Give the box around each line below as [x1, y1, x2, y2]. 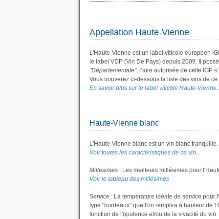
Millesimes [89, 167, 118, 174]
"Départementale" [89, 67, 136, 74]
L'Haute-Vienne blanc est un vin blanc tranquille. [89, 140, 218, 147]
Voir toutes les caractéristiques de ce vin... [89, 149, 200, 156]
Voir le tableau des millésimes [89, 175, 169, 182]
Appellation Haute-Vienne [89, 27, 189, 37]
